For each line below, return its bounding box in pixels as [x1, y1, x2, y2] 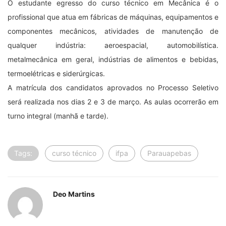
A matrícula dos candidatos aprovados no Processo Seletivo [8, 83, 218, 92]
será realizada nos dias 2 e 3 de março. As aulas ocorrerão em [8, 97, 218, 106]
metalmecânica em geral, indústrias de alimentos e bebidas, [8, 55, 218, 64]
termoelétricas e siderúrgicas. [8, 69, 105, 78]
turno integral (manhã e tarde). [8, 111, 108, 120]
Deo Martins [53, 190, 95, 198]
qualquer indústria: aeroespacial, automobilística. [8, 41, 218, 49]
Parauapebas [147, 149, 191, 157]
